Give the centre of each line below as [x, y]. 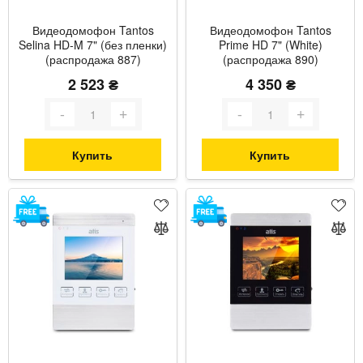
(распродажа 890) [270, 59]
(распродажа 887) [93, 59]
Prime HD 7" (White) [270, 44]
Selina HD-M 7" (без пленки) [93, 44]
